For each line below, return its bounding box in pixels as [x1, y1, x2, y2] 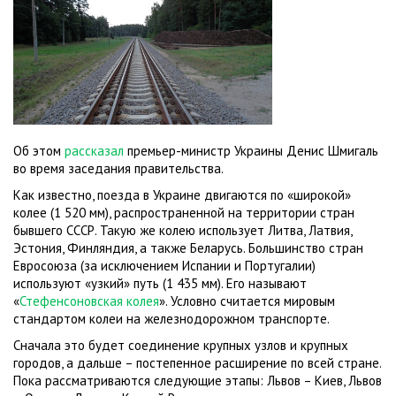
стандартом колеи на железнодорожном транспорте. [13, 310, 330, 328]
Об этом [13, 142, 65, 160]
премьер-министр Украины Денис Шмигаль [124, 142, 378, 160]
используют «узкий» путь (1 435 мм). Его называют [13, 275, 307, 293]
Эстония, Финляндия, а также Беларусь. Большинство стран [13, 240, 363, 257]
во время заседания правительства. [13, 160, 224, 178]
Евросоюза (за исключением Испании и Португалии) [13, 257, 316, 275]
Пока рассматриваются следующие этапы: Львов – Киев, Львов [13, 372, 382, 390]
